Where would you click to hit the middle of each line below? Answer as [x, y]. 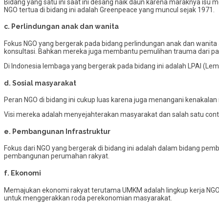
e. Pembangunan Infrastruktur [57, 131]
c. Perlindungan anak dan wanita [61, 27]
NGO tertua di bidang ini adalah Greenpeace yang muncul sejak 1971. [109, 10]
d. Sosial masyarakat [40, 83]
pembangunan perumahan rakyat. [57, 156]
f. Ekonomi [22, 173]
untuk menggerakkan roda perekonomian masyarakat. [88, 198]
